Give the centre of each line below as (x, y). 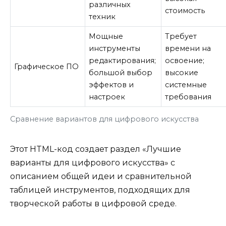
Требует (181, 36)
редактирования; (123, 60)
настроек (107, 97)
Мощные (106, 36)
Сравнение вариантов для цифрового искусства (104, 119)
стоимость (185, 10)
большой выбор (121, 72)
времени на (188, 48)
